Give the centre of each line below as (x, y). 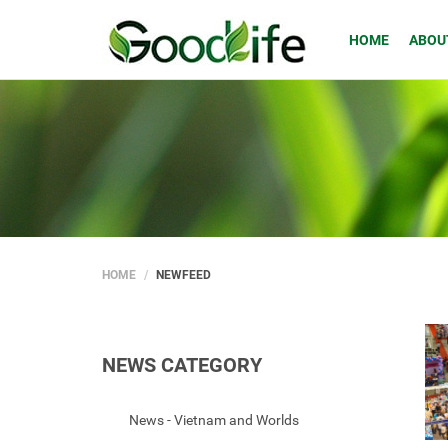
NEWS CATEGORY (182, 365)
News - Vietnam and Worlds (214, 420)
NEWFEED (183, 275)
